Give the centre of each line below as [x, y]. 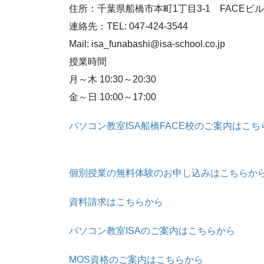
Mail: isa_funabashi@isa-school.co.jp [147, 44]
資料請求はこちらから [116, 202]
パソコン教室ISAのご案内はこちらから [152, 231]
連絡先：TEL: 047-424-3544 [128, 27]
